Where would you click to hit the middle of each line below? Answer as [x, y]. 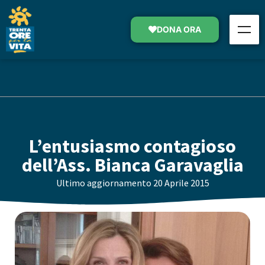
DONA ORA [179, 29]
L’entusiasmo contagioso [132, 146]
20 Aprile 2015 [181, 183]
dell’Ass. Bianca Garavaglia [132, 165]
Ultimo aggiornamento [104, 183]
